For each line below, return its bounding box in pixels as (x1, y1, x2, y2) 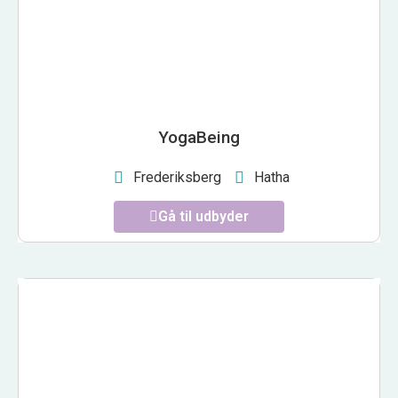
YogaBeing (158, 127, 240, 148)
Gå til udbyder (158, 208, 249, 226)
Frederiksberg (132, 169, 221, 187)
